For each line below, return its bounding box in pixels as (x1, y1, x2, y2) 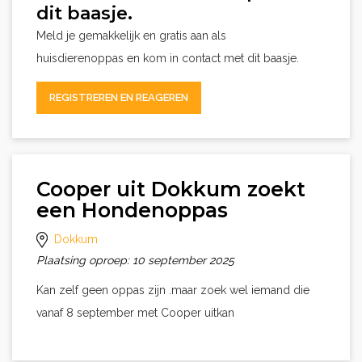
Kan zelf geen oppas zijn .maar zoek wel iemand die (36, 284, 309, 297)
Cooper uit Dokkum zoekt (36, 177, 305, 201)
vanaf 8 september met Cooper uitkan (36, 306, 234, 319)
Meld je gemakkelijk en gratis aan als (36, 29, 226, 42)
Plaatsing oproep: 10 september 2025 (36, 254, 234, 267)
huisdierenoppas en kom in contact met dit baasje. (36, 52, 299, 65)
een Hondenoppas (36, 198, 228, 222)
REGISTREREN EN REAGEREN (49, 91, 188, 103)
